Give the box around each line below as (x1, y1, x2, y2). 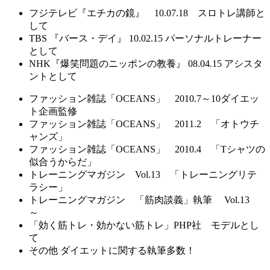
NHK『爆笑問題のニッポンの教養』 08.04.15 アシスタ (29, 58, 263, 69)
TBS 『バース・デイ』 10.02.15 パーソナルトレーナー (29, 33, 262, 44)
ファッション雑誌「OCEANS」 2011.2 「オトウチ (29, 119, 259, 130)
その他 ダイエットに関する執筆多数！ (29, 245, 195, 256)
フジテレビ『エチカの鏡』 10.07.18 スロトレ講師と (29, 8, 265, 19)
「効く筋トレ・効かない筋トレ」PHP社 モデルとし (29, 220, 259, 231)
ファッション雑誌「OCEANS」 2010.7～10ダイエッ (29, 93, 259, 104)
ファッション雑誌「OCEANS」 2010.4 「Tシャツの (29, 144, 265, 155)
